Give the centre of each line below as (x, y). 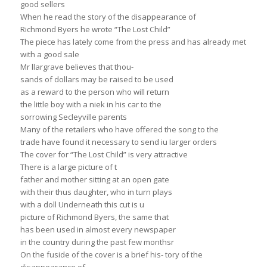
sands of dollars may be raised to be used (97, 80)
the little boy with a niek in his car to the (91, 105)
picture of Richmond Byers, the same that (94, 217)
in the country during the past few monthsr (97, 242)
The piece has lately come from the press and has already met (133, 42)
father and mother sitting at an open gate (94, 180)
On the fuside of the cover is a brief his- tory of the (111, 255)
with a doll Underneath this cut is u (82, 205)
